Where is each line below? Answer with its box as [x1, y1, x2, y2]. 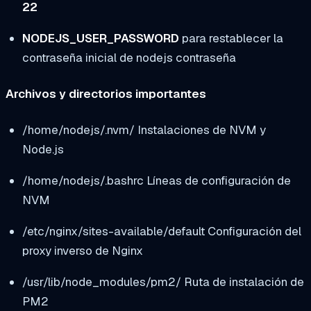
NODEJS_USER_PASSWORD [22, 31, 179, 47]
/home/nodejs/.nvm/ [22, 121, 135, 137]
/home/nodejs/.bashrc [22, 172, 144, 188]
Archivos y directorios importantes [6, 86, 206, 102]
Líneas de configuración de [143, 172, 291, 188]
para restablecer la [178, 31, 283, 47]
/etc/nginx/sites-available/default [22, 223, 205, 239]
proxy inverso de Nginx [22, 242, 143, 258]
